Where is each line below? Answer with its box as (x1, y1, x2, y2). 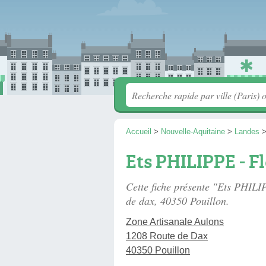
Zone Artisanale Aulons (126, 217, 224, 227)
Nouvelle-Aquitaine (161, 127, 225, 136)
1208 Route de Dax (126, 231, 208, 241)
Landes (235, 127, 259, 136)
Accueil (126, 127, 151, 136)
